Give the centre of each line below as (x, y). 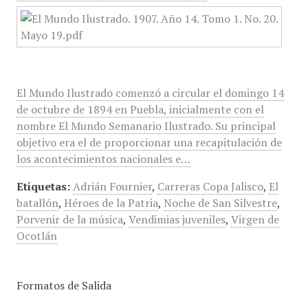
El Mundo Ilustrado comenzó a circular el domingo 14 (150, 93)
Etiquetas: (43, 186)
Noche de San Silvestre (220, 203)
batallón (37, 203)
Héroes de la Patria (111, 203)
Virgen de (255, 219)
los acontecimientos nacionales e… (103, 159)
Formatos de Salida (64, 285)
